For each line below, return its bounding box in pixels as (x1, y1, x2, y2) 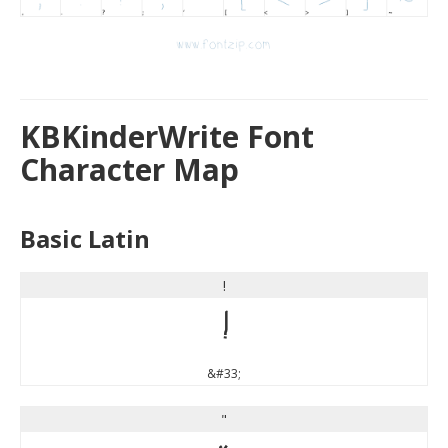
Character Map (20, 148, 239, 190)
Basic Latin (20, 221, 150, 255)
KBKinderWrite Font (20, 115, 314, 157)
